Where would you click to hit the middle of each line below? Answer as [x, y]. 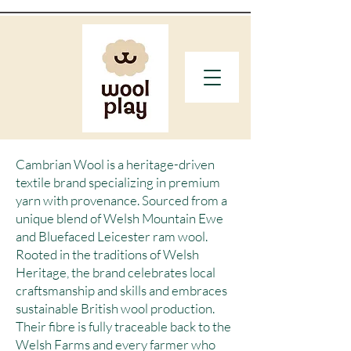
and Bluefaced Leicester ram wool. [112, 237]
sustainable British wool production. [115, 309]
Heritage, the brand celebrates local [116, 273]
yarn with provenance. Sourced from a [121, 201]
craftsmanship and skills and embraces [121, 291]
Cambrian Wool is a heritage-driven [115, 165]
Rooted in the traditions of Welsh [107, 255]
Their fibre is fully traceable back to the [123, 327]
